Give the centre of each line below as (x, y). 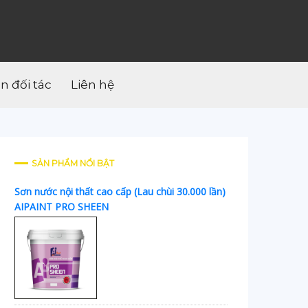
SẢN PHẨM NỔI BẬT (73, 163)
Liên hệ (92, 85)
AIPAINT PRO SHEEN (62, 206)
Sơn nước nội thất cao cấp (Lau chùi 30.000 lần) (120, 191)
